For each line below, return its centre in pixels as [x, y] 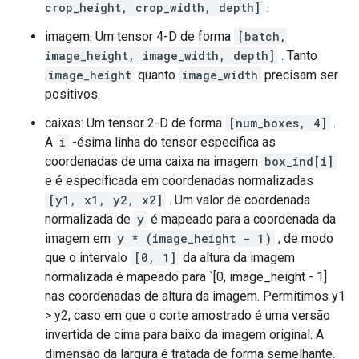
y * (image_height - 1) [194, 238]
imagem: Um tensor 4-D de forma [139, 36]
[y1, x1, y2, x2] [105, 200]
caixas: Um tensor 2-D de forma [135, 123]
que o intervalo [88, 258]
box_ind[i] [299, 161]
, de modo [304, 238]
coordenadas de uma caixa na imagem [153, 161]
